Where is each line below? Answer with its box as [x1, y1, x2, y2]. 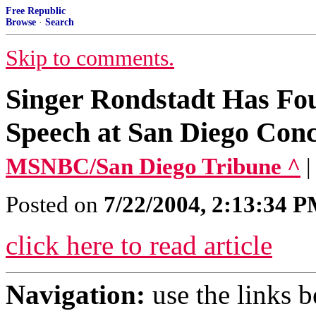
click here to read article [6, 230, 272, 260]
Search [45, 17, 74, 28]
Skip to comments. [6, 46, 174, 71]
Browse [6, 17, 36, 28]
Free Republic [6, 6, 66, 16]
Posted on [6, 192, 104, 217]
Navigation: [6, 279, 145, 310]
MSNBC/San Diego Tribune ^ [6, 154, 300, 179]
